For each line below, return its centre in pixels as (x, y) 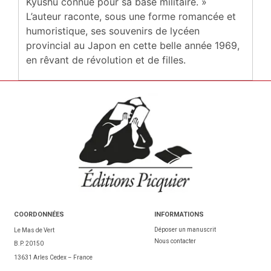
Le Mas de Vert (34, 230)
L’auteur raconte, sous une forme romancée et (131, 17)
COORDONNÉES (39, 214)
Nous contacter (175, 241)
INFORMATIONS (179, 214)
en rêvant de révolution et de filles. (106, 60)
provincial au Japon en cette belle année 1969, (133, 46)
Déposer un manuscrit (185, 230)
